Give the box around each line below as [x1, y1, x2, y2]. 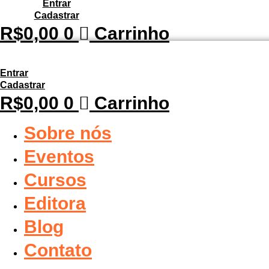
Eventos [24, 147, 94, 166]
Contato [24, 240, 92, 260]
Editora [24, 193, 86, 213]
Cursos [24, 170, 86, 190]
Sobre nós [24, 123, 112, 143]
